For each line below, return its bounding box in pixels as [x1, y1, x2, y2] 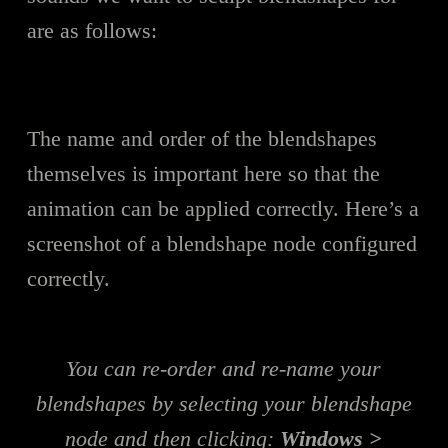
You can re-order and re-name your [66, 355, 382, 381]
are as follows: [26, 17, 157, 43]
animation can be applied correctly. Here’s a [26, 195, 419, 221]
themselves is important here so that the [26, 160, 380, 186]
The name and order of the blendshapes [26, 125, 377, 151]
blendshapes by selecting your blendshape [35, 390, 412, 416]
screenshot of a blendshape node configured [26, 230, 417, 256]
